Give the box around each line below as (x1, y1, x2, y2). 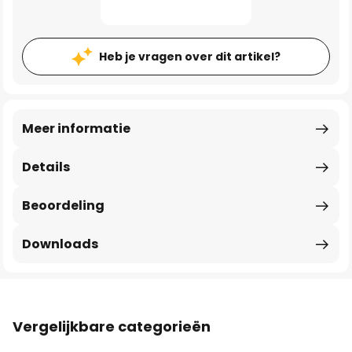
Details (22, 158, 70, 176)
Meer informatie (22, 119, 130, 137)
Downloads (22, 235, 98, 253)
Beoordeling (22, 196, 104, 214)
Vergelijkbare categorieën (13, 317, 211, 336)
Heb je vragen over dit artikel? (99, 49, 280, 64)
